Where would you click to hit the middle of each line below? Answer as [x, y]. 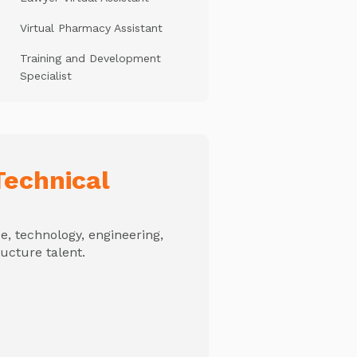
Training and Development [90, 58]
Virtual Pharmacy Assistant [91, 28]
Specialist [45, 76]
